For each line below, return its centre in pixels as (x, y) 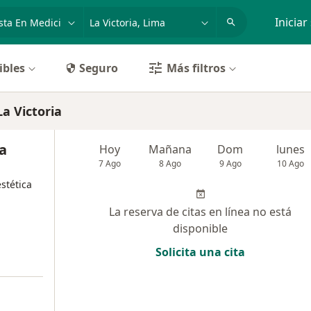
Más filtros (196, 68)
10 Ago (291, 163)
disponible (200, 228)
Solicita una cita (200, 252)
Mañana (170, 149)
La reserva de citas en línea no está (200, 212)
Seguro (99, 68)
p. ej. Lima (111, 15)
